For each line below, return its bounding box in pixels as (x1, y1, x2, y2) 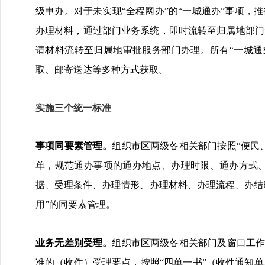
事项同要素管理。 (35, 141, 112, 151)
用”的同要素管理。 (35, 199, 115, 209)
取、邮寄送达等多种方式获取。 (35, 64, 168, 75)
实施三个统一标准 (35, 103, 111, 113)
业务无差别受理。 (35, 238, 112, 248)
